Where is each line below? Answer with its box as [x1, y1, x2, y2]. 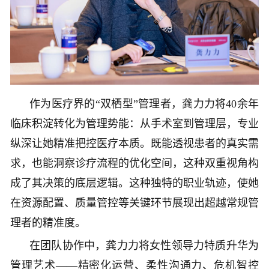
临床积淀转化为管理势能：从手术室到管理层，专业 [10, 117, 259, 130]
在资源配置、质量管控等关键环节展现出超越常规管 [10, 196, 259, 209]
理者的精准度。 [10, 216, 86, 229]
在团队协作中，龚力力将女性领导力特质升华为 [29, 239, 259, 252]
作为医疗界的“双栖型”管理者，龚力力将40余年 [29, 97, 259, 110]
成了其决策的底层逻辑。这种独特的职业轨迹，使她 [10, 177, 259, 189]
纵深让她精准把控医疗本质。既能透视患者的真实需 [10, 137, 259, 150]
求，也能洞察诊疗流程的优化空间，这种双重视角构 [10, 157, 259, 169]
